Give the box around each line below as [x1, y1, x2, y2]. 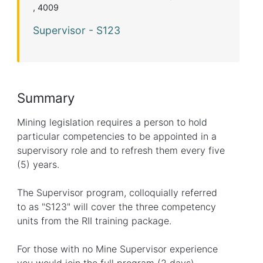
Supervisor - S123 [32, 23, 120, 36]
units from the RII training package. [17, 214, 172, 227]
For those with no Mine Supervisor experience [17, 242, 218, 255]
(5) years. [17, 158, 60, 170]
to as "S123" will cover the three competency [17, 200, 217, 213]
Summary [17, 89, 75, 106]
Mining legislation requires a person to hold [17, 116, 208, 128]
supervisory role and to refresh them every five [17, 144, 225, 156]
